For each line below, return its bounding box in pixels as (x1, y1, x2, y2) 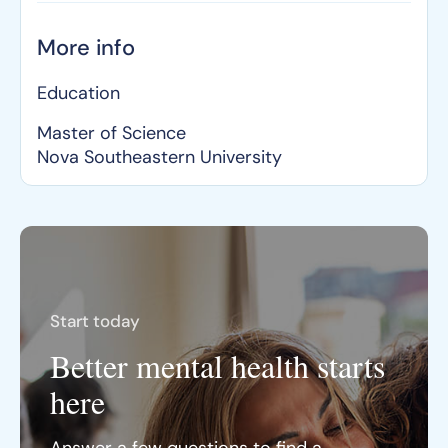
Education (37, 81, 120, 105)
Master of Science (37, 121, 186, 145)
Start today (50, 310, 140, 332)
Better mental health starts (50, 344, 385, 387)
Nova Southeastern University (37, 145, 282, 169)
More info (37, 33, 135, 62)
